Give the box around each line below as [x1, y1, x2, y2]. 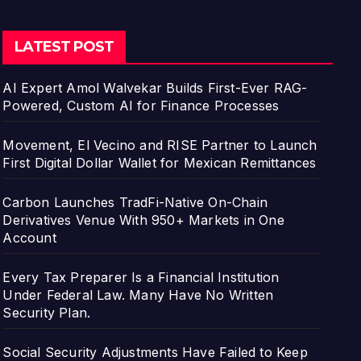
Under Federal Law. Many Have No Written [2, 286, 274, 303]
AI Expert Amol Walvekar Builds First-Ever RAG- [2, 79, 308, 96]
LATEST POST [15, 37, 114, 56]
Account [2, 229, 56, 246]
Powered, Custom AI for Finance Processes [2, 97, 280, 114]
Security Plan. [2, 304, 91, 321]
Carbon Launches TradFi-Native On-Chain [2, 193, 268, 210]
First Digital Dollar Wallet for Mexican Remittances [2, 154, 317, 171]
